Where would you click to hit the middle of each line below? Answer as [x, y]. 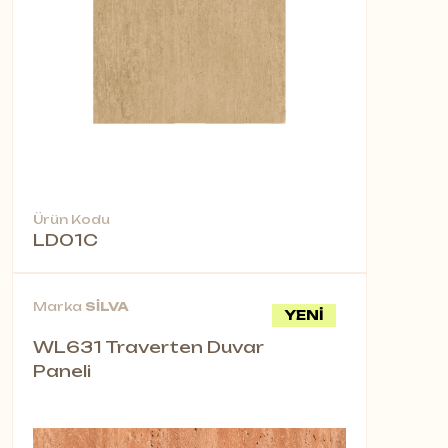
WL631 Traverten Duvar [148, 347]
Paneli [62, 371]
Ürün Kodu [71, 220]
